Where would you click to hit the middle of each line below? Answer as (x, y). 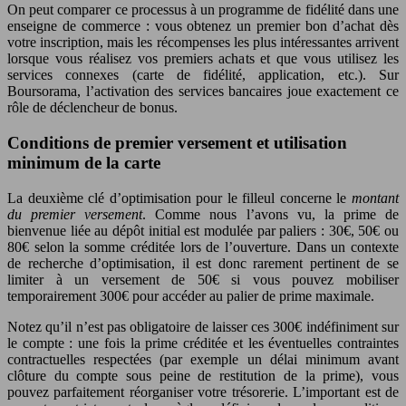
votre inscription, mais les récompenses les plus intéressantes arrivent (203, 43)
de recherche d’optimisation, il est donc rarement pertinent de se (203, 263)
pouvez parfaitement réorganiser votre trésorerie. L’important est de (203, 391)
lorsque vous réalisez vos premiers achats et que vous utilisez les (203, 59)
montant (375, 198)
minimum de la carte (84, 163)
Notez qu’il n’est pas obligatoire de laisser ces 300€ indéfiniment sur (203, 326)
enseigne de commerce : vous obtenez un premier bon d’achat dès (203, 26)
